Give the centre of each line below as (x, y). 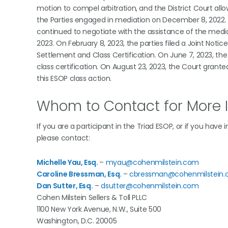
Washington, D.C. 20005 (77, 221)
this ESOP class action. (74, 78)
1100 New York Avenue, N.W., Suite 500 (99, 209)
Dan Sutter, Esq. (65, 186)
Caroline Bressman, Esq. (79, 174)
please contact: (63, 138)
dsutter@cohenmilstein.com (150, 186)
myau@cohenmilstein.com (152, 162)
